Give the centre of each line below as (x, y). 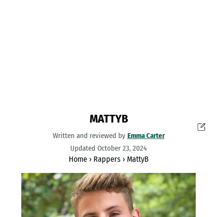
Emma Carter (146, 136)
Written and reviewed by (90, 136)
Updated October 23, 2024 (108, 148)
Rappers (107, 159)
